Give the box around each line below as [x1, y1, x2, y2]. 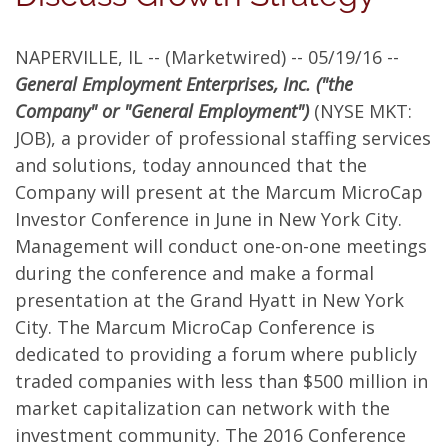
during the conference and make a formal [15, 261, 374, 285]
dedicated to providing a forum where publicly [15, 342, 417, 366]
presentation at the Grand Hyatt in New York [15, 288, 404, 312]
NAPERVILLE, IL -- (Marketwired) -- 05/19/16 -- [15, 45, 399, 69]
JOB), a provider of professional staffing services [15, 126, 431, 150]
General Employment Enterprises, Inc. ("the [15, 72, 353, 96]
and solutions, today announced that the [15, 153, 367, 177]
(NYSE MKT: [314, 99, 412, 123]
